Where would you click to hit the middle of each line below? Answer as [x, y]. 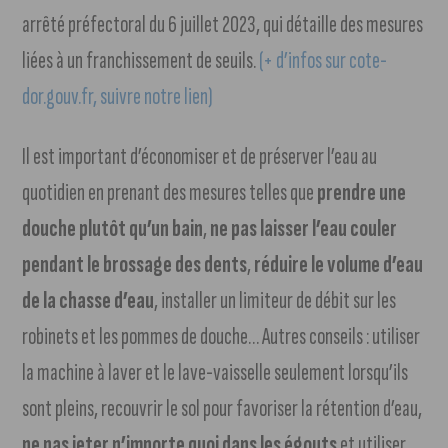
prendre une [360, 193]
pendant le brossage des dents [135, 265]
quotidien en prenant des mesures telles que [168, 193]
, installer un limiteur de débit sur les [275, 301]
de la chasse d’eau [88, 301]
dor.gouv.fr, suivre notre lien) [118, 97]
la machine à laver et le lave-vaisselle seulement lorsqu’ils [215, 373]
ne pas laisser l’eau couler [304, 229]
